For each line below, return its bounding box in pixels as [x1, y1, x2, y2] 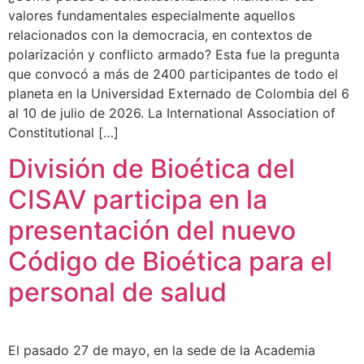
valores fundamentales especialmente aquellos [8, 7, 295, 24]
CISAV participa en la [8, 184, 267, 216]
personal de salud [8, 276, 227, 309]
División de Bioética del [8, 153, 295, 185]
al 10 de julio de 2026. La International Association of [8, 105, 336, 121]
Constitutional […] [8, 124, 119, 141]
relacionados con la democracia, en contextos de [8, 27, 312, 43]
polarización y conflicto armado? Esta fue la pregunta [8, 46, 340, 63]
